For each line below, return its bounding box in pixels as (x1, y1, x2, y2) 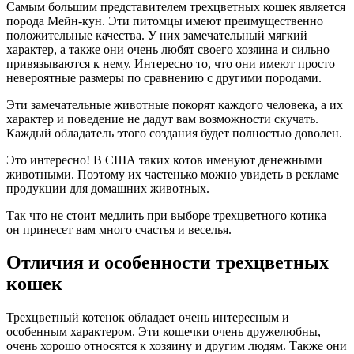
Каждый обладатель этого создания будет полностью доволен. (6, 126, 342, 140)
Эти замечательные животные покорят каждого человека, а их (6, 97, 343, 111)
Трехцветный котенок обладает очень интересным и (6, 311, 289, 325)
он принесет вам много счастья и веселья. (6, 222, 232, 236)
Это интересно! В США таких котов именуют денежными (6, 153, 322, 167)
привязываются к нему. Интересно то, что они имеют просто (6, 56, 335, 70)
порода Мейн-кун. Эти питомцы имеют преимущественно (6, 13, 323, 28)
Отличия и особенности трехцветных (6, 252, 329, 273)
